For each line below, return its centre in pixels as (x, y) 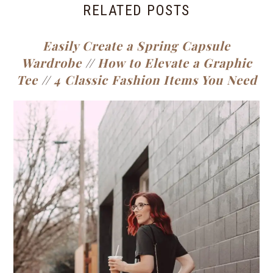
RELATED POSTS (136, 10)
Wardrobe (51, 62)
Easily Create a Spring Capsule (136, 45)
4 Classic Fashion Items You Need (155, 80)
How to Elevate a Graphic (175, 62)
